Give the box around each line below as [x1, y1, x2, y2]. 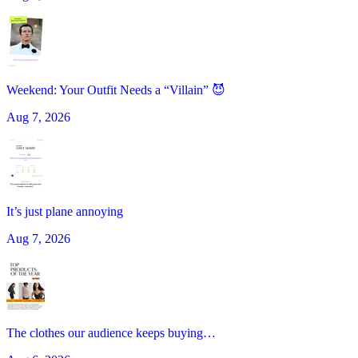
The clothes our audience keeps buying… [6, 326, 216, 340]
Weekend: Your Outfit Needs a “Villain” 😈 [6, 83, 225, 97]
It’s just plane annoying [6, 205, 123, 219]
